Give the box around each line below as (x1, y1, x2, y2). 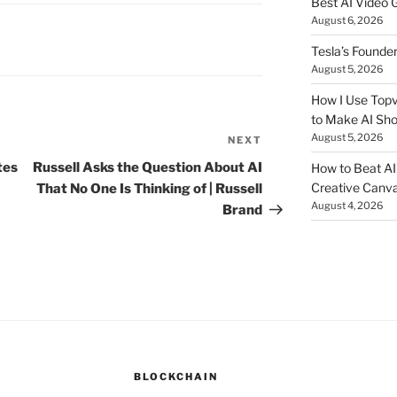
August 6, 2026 (310, 14, 383, 27)
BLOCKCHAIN (133, 370, 218, 384)
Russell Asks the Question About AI (33, 160, 263, 176)
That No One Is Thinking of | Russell (36, 181, 263, 198)
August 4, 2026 (310, 199, 383, 213)
